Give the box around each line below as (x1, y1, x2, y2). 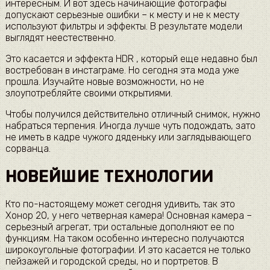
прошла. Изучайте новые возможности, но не (5, 76, 204, 88)
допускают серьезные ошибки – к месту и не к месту (5, 9, 239, 21)
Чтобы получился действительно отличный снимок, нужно (5, 108, 260, 121)
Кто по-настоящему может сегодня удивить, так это (5, 198, 235, 210)
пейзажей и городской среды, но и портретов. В (5, 255, 218, 267)
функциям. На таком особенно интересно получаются (5, 232, 244, 244)
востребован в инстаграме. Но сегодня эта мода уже (5, 64, 239, 77)
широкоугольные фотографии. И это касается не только (5, 243, 251, 256)
